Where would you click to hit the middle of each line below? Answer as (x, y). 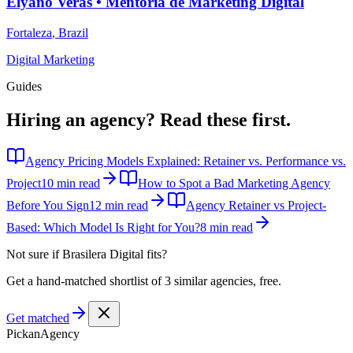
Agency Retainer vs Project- (256, 205)
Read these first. (225, 119)
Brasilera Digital (103, 254)
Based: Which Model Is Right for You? (103, 227)
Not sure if (34, 254)
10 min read (71, 183)
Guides (24, 86)
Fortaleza (29, 32)
